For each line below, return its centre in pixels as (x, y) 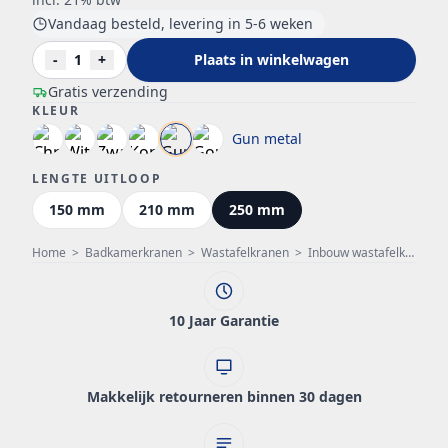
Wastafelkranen (245, 252)
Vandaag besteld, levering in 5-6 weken (180, 23)
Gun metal (267, 138)
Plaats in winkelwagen (271, 59)
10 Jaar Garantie (224, 320)
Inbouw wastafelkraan (356, 252)
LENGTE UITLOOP (97, 178)
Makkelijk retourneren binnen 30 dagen (224, 396)
